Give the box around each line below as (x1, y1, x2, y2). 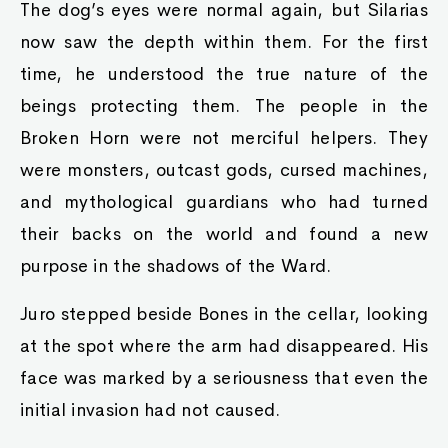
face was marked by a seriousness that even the (20, 367, 428, 389)
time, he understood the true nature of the (20, 63, 428, 85)
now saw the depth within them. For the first (20, 31, 428, 53)
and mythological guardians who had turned (20, 191, 428, 213)
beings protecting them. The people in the (20, 95, 428, 117)
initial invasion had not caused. (20, 399, 281, 421)
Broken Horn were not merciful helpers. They (20, 127, 428, 149)
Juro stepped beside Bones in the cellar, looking (20, 303, 428, 325)
